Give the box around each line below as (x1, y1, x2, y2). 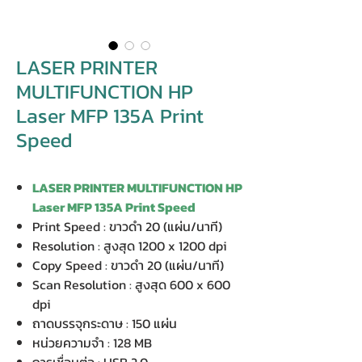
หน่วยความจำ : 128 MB (32, 333, 152, 352)
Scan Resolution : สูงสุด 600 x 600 (32, 275, 230, 294)
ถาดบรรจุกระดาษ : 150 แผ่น (32, 314, 177, 333)
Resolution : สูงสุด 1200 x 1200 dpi (32, 236, 227, 255)
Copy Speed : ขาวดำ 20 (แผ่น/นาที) (32, 255, 224, 275)
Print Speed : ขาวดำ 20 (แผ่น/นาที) (32, 217, 222, 236)
